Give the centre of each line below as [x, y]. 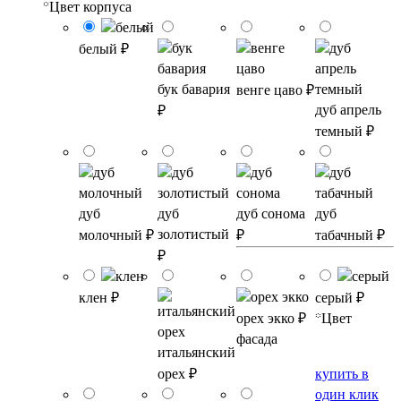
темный [339, 132]
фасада [257, 340]
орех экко [265, 320]
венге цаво [269, 91]
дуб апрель [348, 111]
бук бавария [194, 90]
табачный [344, 236]
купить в [342, 375]
